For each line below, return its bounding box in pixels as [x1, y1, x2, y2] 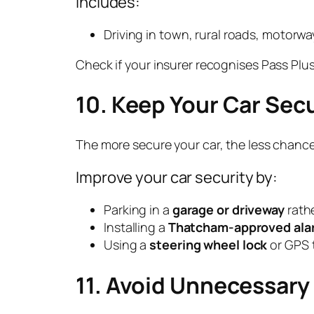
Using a [104, 235, 150, 253]
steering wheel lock [149, 235, 268, 253]
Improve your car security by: [76, 166, 278, 188]
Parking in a [104, 200, 172, 218]
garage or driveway [172, 200, 285, 218]
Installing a [104, 218, 168, 235]
